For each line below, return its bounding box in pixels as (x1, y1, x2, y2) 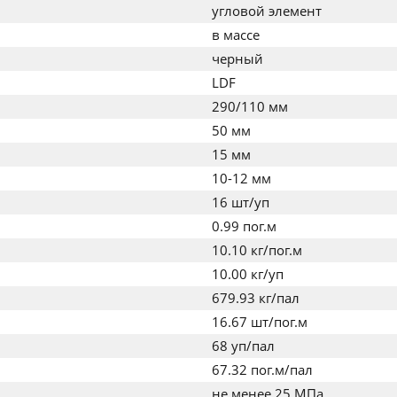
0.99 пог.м (212, 217, 276, 235)
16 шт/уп (212, 193, 269, 211)
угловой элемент (212, 2, 322, 19)
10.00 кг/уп (212, 265, 284, 283)
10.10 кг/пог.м (212, 241, 302, 259)
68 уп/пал (212, 337, 275, 354)
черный (212, 50, 263, 67)
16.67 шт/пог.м (212, 313, 307, 331)
